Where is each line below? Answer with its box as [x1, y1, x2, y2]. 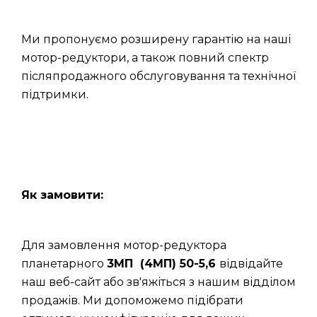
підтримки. [21, 88, 88, 101]
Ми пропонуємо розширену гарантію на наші [21, 33, 291, 46]
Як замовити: [21, 188, 103, 202]
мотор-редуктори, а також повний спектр [21, 51, 269, 64]
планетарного [21, 257, 107, 270]
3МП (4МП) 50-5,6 [107, 257, 219, 270]
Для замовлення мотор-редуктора [21, 238, 226, 252]
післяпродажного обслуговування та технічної [21, 69, 296, 83]
